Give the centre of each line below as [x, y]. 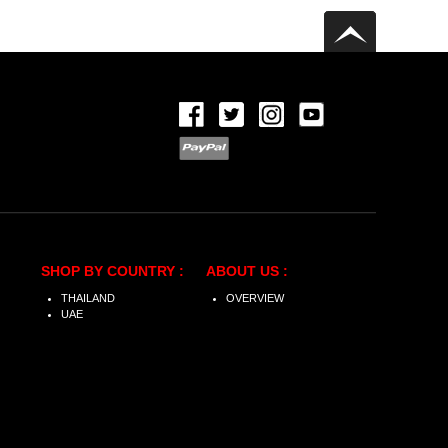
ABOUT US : [247, 271]
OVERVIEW [255, 298]
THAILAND [88, 298]
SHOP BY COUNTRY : [112, 271]
